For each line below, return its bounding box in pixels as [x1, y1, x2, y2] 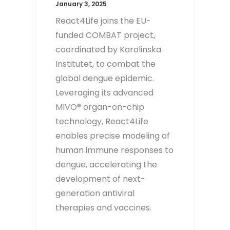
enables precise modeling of [55, 129, 170, 142]
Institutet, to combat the [55, 57, 156, 70]
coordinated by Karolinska [55, 43, 161, 55]
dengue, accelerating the [55, 158, 157, 170]
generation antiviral [55, 187, 135, 199]
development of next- [55, 172, 145, 185]
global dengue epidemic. [55, 72, 154, 84]
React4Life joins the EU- [55, 14, 151, 27]
